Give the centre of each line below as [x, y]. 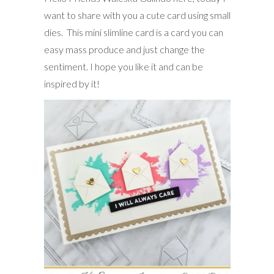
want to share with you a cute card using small [137, 15]
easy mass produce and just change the [124, 49]
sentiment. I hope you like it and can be [123, 66]
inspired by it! [72, 83]
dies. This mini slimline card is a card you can [133, 32]
